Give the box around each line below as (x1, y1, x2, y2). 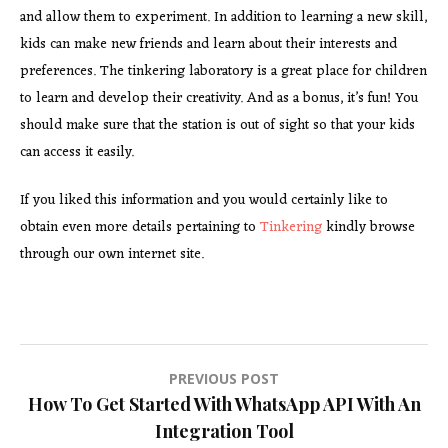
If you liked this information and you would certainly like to (20, 187, 388, 213)
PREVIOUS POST (169, 368, 279, 388)
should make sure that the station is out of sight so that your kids (20, 112, 415, 138)
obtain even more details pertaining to (20, 214, 260, 240)
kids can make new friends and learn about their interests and (20, 31, 397, 57)
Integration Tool (154, 418, 294, 443)
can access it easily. (20, 139, 134, 165)
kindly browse (322, 214, 415, 240)
